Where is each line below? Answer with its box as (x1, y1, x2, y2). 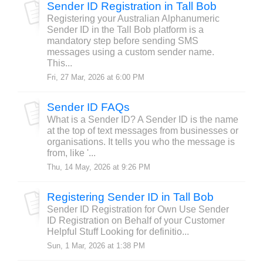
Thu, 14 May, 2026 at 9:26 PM (47, 163, 150, 171)
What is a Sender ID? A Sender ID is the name (47, 114, 238, 124)
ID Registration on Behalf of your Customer (47, 215, 225, 225)
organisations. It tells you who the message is (47, 137, 235, 147)
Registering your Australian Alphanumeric (47, 14, 220, 23)
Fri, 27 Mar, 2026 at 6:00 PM (47, 73, 144, 82)
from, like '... (47, 148, 96, 158)
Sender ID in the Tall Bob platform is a (47, 25, 204, 35)
